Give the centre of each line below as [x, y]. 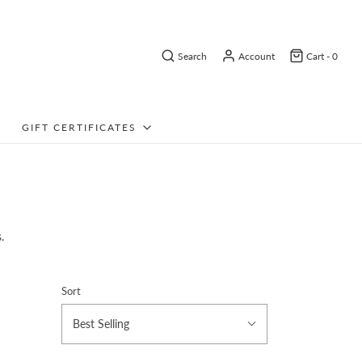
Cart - [319, 56]
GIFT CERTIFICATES [79, 127]
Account [257, 56]
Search [192, 56]
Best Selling [101, 324]
